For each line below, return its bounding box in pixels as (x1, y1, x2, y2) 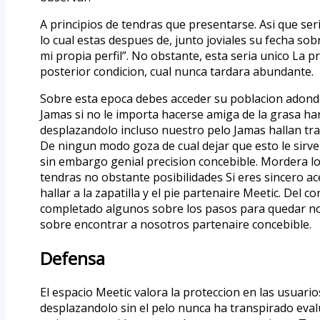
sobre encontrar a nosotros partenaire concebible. (40, 216, 311, 232)
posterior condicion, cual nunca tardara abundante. (40, 63, 314, 79)
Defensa (40, 246, 105, 270)
